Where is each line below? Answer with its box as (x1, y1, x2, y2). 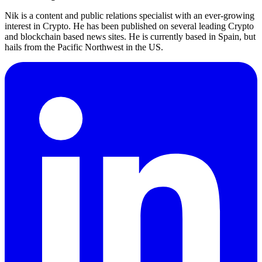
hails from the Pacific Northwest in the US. (5, 42, 163, 53)
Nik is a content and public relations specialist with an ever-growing (5, 11, 254, 21)
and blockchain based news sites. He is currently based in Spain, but (5, 32, 256, 42)
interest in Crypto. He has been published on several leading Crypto (5, 21, 254, 32)
